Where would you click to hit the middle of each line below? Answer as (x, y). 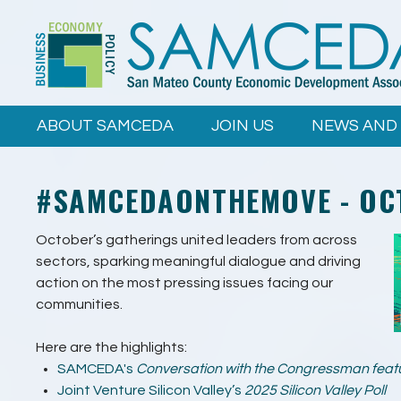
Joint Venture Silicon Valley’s (151, 390)
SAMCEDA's (97, 369)
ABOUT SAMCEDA (105, 126)
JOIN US (243, 126)
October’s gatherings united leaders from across (196, 240)
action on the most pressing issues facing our (184, 283)
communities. (79, 304)
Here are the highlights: (111, 347)
